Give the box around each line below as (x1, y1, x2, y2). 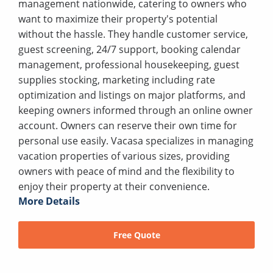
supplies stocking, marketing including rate (18, 73, 215, 87)
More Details (18, 194, 80, 208)
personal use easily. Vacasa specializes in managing (18, 133, 253, 147)
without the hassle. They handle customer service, (18, 27, 248, 41)
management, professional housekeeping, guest (18, 57, 239, 71)
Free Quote (113, 229, 160, 241)
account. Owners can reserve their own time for (18, 118, 237, 132)
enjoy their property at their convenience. (18, 179, 210, 193)
